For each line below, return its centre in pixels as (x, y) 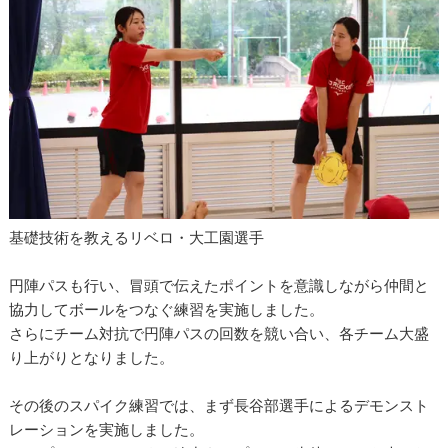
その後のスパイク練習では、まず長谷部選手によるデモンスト (219, 406)
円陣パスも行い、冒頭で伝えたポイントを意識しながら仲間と (219, 286)
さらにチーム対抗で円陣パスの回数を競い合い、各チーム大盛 (219, 334)
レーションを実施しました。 (107, 430)
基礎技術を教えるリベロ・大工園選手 (137, 238)
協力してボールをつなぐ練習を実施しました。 (167, 310)
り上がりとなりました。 (92, 358)
